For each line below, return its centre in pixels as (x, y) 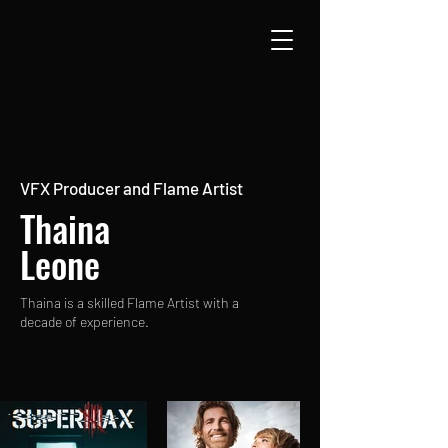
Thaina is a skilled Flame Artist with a (129, 302)
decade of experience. (84, 321)
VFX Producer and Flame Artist (131, 188)
